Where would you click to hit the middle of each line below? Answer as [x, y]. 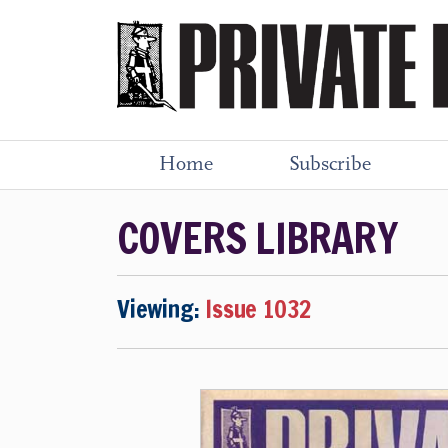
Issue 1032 [258, 309]
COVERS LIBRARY [257, 238]
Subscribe [330, 165]
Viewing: [161, 309]
